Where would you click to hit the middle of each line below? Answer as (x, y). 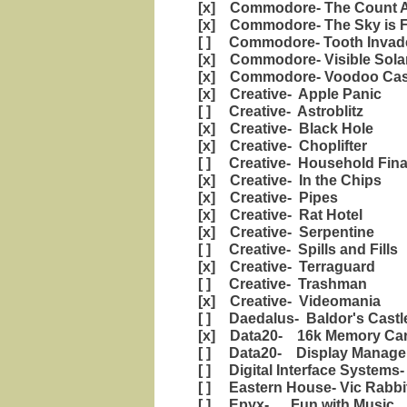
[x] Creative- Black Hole (282, 129)
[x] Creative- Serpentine (283, 232)
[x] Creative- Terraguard (283, 267)
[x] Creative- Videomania (286, 301)
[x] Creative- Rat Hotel (277, 215)
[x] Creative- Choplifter (279, 146)
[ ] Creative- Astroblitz (277, 111)
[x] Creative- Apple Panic (286, 94)
